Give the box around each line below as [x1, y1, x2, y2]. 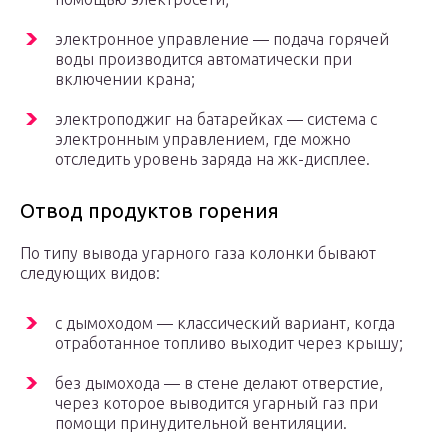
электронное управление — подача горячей [55, 30, 389, 49]
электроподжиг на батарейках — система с [55, 110, 377, 129]
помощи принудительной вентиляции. [55, 414, 347, 433]
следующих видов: [20, 264, 160, 283]
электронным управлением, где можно [55, 130, 351, 149]
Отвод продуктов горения [20, 199, 279, 223]
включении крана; [55, 70, 195, 89]
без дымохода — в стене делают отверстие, [55, 374, 383, 393]
